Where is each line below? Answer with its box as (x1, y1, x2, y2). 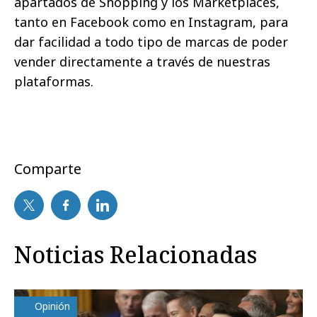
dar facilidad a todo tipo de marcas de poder (14, 33, 288, 51)
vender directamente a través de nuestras (14, 53, 270, 71)
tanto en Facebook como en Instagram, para (14, 13, 288, 31)
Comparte (14, 159, 81, 179)
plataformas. (14, 73, 93, 91)
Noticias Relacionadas (14, 239, 257, 270)
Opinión (35, 299, 70, 313)
